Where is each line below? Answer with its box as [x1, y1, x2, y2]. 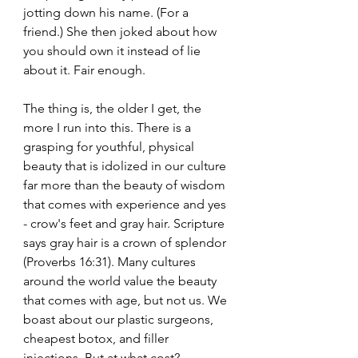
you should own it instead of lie [23, 42, 204, 58]
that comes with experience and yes [23, 196, 229, 212]
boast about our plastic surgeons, [23, 311, 217, 327]
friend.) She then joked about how [23, 23, 220, 39]
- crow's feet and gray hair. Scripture [23, 215, 228, 231]
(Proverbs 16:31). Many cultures [23, 253, 199, 269]
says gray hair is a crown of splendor [23, 234, 229, 250]
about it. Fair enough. [23, 62, 145, 78]
